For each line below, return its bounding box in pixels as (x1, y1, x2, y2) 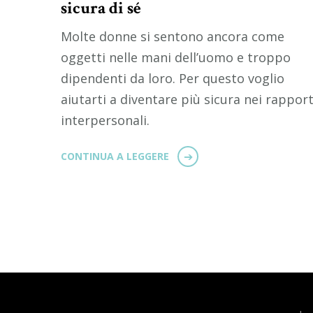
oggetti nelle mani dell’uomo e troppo (61, 49, 291, 66)
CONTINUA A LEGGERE (61, 150, 169, 163)
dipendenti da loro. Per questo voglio (61, 70, 284, 87)
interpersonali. (61, 112, 150, 129)
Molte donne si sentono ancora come (61, 28, 284, 45)
